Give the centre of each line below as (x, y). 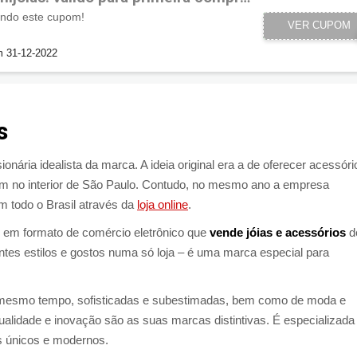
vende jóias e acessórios (278, 232)
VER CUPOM (319, 25)
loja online (163, 204)
